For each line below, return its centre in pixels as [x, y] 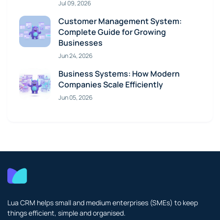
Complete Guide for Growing [112, 32]
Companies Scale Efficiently [111, 84]
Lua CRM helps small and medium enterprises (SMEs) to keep [103, 202]
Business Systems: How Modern [119, 73]
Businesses [81, 42]
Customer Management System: [120, 21]
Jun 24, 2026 [76, 55]
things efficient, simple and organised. [67, 213]
